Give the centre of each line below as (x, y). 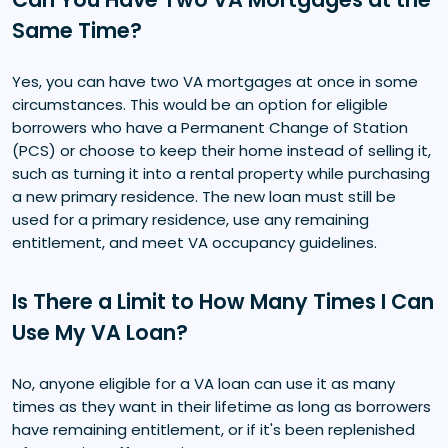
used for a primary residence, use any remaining (190, 219)
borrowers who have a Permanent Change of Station (210, 127)
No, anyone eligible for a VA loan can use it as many (203, 383)
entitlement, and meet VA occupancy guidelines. (194, 242)
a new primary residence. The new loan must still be (204, 196)
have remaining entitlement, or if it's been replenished (213, 429)
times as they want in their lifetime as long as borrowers (221, 406)
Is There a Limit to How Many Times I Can (223, 301)
